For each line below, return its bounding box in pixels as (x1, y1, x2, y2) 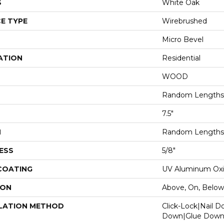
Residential (162, 53, 200, 62)
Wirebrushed (162, 16, 207, 25)
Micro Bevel (162, 35, 203, 44)
